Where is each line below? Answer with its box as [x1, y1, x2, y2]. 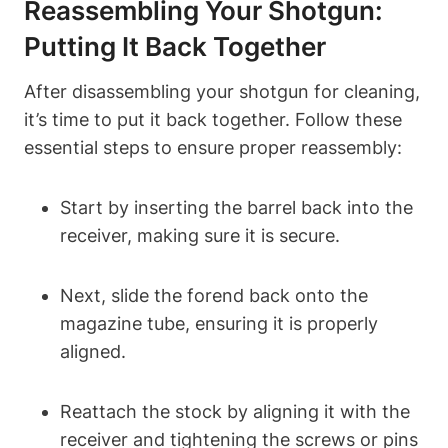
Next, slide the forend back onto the [60, 285, 368, 307]
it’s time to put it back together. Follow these [24, 109, 402, 131]
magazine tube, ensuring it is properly [60, 313, 378, 335]
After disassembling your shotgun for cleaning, [24, 81, 420, 103]
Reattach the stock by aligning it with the [60, 401, 410, 423]
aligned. [60, 341, 126, 363]
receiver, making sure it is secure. [60, 225, 340, 247]
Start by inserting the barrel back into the [60, 197, 413, 219]
